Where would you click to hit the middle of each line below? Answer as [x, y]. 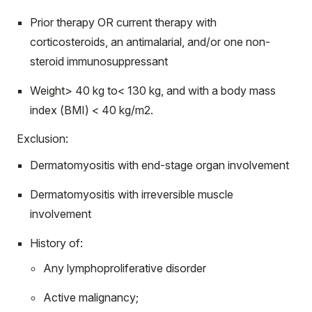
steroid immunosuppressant [99, 61]
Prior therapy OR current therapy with [123, 22]
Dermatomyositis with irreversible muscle [132, 194]
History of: [56, 243]
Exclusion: [42, 139]
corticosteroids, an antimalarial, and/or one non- [150, 42]
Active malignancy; [91, 297]
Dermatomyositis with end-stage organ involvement [159, 165]
